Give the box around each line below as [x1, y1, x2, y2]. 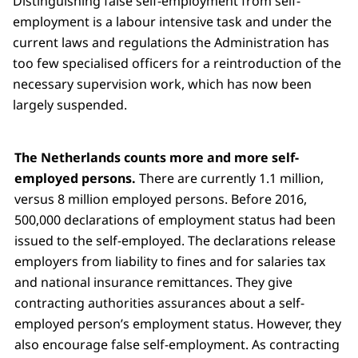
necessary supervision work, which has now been [13, 74, 312, 93]
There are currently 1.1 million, [136, 169, 324, 187]
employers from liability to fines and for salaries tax [14, 252, 325, 270]
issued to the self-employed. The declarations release [14, 231, 336, 249]
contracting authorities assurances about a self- [14, 293, 304, 312]
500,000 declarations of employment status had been [14, 210, 336, 229]
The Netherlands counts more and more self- [14, 148, 299, 166]
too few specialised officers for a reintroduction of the [13, 54, 341, 72]
